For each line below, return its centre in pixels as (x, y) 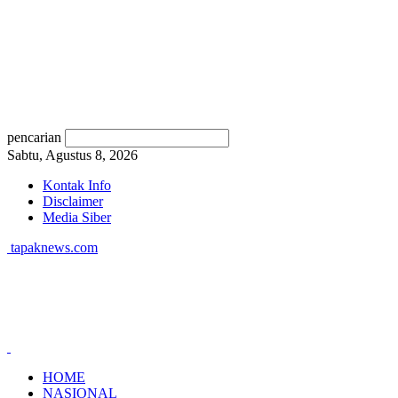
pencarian (34, 137)
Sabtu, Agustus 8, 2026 (72, 155)
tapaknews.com (54, 247)
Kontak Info (77, 185)
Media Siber (77, 217)
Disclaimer (73, 201)
